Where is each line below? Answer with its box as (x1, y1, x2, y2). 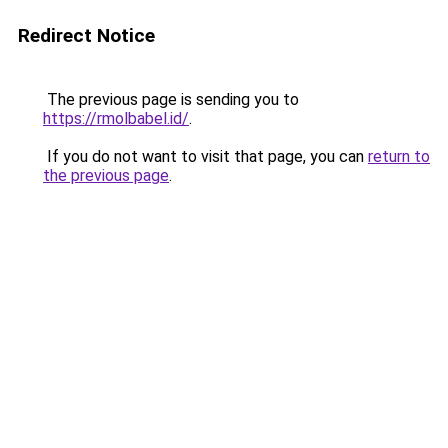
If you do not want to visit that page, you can (43, 147, 368, 166)
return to (368, 147, 430, 166)
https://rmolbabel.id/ (43, 109, 189, 128)
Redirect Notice (18, 24, 155, 47)
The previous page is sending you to (43, 90, 299, 109)
